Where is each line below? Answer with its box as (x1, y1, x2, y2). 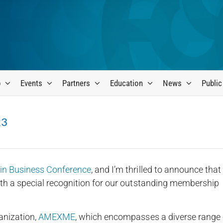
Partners (62, 78, 91, 88)
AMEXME (38, 212, 76, 222)
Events (20, 78, 43, 88)
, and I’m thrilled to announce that (91, 164, 221, 175)
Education (110, 78, 143, 88)
